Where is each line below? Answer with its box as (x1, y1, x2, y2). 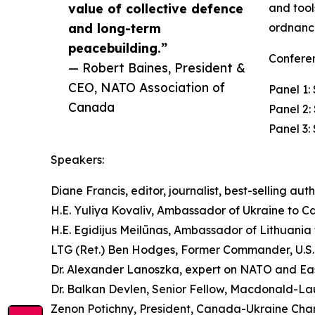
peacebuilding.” (68, 40, 167, 56)
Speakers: (51, 153, 104, 167)
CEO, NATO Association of (68, 79, 225, 96)
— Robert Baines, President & (68, 60, 245, 76)
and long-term (68, 20, 161, 37)
